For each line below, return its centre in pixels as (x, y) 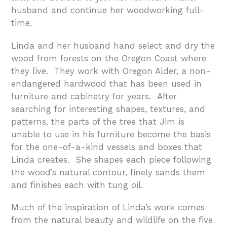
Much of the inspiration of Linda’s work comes (108, 207)
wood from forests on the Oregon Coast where (109, 58)
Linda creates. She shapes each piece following (111, 159)
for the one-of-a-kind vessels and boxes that (107, 147)
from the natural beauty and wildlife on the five (112, 220)
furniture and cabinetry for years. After (94, 96)
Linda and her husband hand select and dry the (113, 45)
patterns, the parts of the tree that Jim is (98, 121)
